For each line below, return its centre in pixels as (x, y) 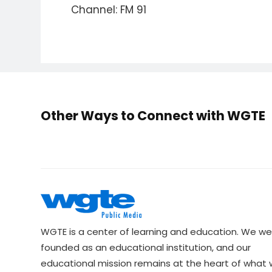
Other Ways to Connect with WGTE (153, 116)
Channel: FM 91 (109, 10)
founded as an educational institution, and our (146, 247)
